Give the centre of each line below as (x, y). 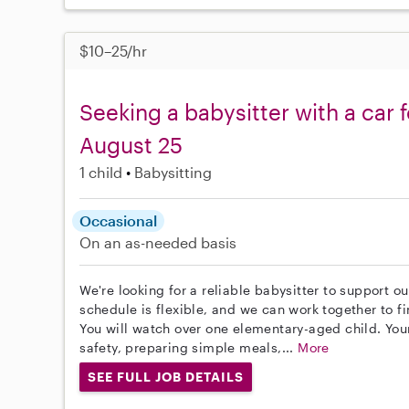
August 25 (131, 145)
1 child (101, 173)
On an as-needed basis (158, 243)
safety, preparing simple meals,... (189, 348)
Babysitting (173, 173)
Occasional (119, 221)
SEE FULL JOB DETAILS (166, 377)
